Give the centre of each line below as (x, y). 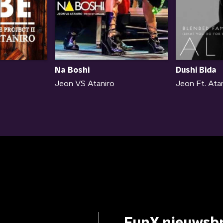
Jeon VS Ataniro (85, 84)
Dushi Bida (196, 70)
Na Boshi (72, 70)
